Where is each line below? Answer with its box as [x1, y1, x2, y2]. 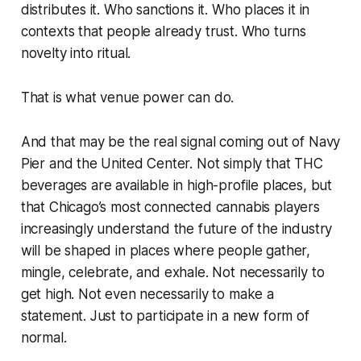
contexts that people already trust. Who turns [20, 23, 307, 40]
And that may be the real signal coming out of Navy [20, 134, 341, 151]
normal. [20, 330, 67, 346]
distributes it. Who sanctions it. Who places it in [20, 2, 310, 19]
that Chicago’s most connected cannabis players [20, 199, 320, 216]
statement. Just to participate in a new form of [20, 308, 309, 325]
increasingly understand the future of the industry [20, 221, 333, 238]
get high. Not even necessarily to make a [20, 286, 274, 303]
